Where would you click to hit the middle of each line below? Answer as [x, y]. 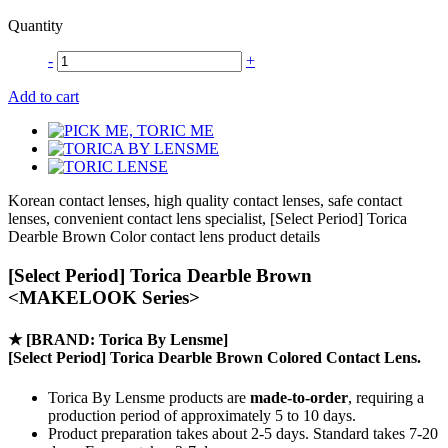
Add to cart [43, 97]
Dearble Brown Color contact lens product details [164, 237]
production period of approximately [161, 415]
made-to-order [299, 397]
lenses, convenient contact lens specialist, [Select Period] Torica [207, 219]
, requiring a [386, 397]
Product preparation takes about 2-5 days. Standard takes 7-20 [243, 433]
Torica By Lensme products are [149, 397]
